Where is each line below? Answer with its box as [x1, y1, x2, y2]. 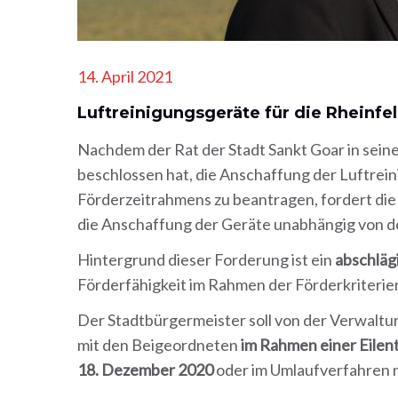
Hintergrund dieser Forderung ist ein [77, 250, 335, 269]
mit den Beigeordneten [77, 335, 241, 354]
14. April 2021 [77, 67, 172, 86]
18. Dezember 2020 [77, 360, 213, 379]
